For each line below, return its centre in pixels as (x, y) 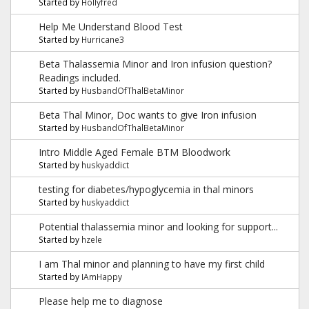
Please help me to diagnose (101, 301)
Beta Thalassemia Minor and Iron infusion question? (155, 63)
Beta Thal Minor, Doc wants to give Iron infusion (148, 114)
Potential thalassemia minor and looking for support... (158, 226)
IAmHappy (102, 276)
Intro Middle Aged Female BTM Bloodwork (134, 152)
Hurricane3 (103, 39)
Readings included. (80, 77)
